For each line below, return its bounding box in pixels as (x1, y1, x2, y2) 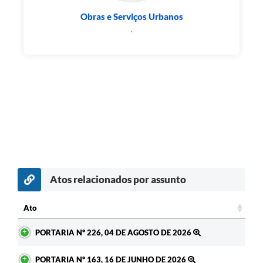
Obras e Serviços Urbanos (80, 11, 183, 22)
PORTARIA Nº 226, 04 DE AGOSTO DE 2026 (35, 227, 193, 237)
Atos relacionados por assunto (50, 173, 186, 186)
